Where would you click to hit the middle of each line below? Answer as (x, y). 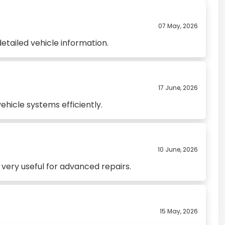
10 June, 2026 (178, 149)
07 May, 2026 (178, 26)
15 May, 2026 (179, 211)
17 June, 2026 (178, 87)
